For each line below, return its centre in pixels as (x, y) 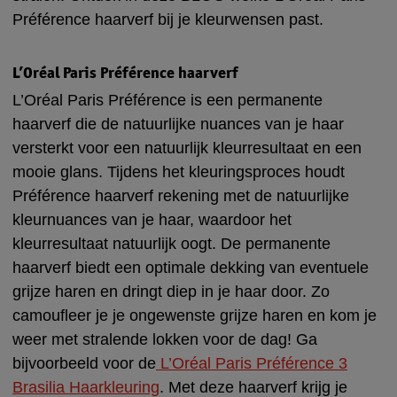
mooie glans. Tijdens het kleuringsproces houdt (179, 171)
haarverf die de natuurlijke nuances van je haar (178, 124)
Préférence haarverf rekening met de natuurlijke (181, 195)
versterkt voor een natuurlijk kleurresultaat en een (187, 148)
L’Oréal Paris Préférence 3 (252, 363)
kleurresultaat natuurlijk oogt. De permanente (171, 243)
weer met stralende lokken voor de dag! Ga (165, 339)
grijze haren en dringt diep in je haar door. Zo (171, 291)
